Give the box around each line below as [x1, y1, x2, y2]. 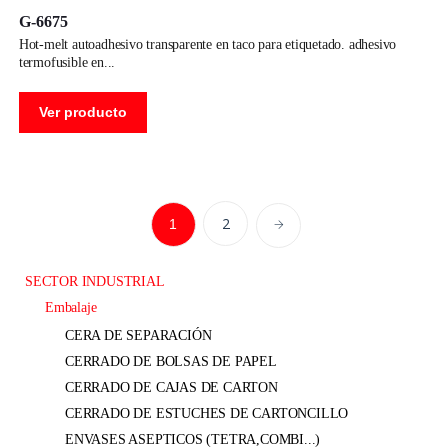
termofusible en [18, 54, 104, 70]
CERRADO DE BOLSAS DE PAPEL [65, 353, 277, 369]
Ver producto [38, 103, 127, 120]
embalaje [53, 299, 97, 315]
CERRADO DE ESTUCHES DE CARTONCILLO [65, 405, 349, 421]
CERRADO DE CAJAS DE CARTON [65, 379, 278, 395]
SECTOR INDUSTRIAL [25, 273, 165, 289]
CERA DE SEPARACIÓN [65, 327, 212, 343]
